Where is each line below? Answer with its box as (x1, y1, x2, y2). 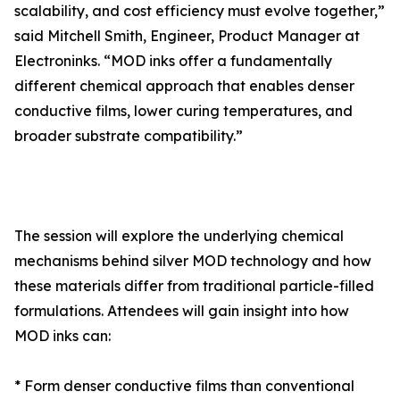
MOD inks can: (14, 327, 111, 346)
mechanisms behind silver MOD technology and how (14, 252, 371, 271)
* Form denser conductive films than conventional (14, 377, 354, 396)
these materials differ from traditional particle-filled (14, 277, 374, 296)
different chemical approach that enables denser (14, 77, 354, 96)
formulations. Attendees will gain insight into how (14, 302, 349, 321)
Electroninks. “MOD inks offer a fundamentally (14, 52, 332, 71)
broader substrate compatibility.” (14, 127, 243, 146)
